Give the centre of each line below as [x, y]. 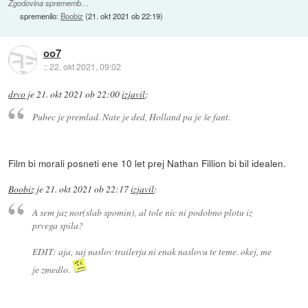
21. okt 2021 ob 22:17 [87, 189]
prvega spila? [57, 225]
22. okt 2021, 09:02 [85, 66]
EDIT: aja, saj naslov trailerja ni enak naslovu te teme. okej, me [152, 251]
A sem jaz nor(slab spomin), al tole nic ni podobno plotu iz [142, 212]
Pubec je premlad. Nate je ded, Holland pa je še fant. [131, 117]
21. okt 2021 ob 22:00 [78, 94]
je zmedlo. [52, 269]
